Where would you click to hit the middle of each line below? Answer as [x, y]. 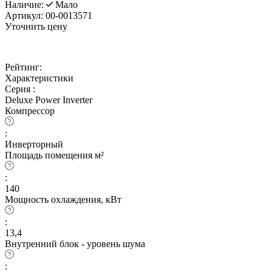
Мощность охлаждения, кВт [63, 199]
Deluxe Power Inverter [49, 100]
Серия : [20, 89]
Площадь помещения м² [54, 155]
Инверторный [34, 144]
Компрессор [30, 110]
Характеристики [39, 78]
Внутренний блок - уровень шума [75, 243]
